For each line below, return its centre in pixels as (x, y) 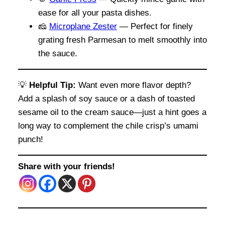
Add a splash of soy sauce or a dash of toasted (106, 98)
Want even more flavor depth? (133, 85)
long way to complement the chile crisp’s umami (108, 126)
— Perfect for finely (155, 26)
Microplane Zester (83, 26)
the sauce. (58, 53)
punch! (31, 139)
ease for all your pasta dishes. (95, 13)
